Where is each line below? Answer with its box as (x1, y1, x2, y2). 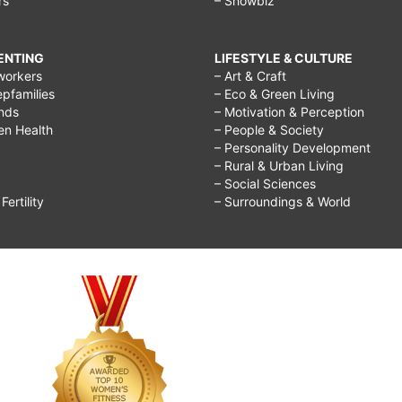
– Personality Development (214, 140, 371, 155)
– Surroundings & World (214, 194, 351, 209)
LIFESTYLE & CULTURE (214, 50, 353, 66)
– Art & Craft (214, 68, 286, 83)
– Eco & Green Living (214, 86, 335, 101)
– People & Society (214, 122, 324, 137)
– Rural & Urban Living (214, 158, 344, 173)
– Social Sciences (214, 176, 316, 191)
